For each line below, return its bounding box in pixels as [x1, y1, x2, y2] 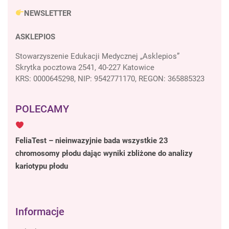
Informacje [15, 205, 64, 218]
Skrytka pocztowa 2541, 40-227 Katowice [15, 62, 154, 72]
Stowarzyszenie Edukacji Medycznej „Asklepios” [15, 51, 179, 61]
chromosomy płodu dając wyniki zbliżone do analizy [15, 148, 193, 158]
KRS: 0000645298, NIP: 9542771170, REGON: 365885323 [15, 74, 204, 83]
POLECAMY [15, 102, 69, 115]
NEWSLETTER [24, 8, 72, 18]
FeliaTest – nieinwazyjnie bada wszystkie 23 [15, 135, 168, 145]
